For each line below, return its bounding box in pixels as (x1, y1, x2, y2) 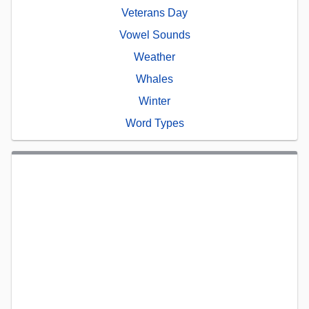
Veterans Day (121, 7, 188, 19)
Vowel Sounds (119, 29, 190, 41)
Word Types (125, 117, 184, 130)
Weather (134, 51, 175, 63)
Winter (139, 95, 170, 108)
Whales (136, 73, 173, 86)
